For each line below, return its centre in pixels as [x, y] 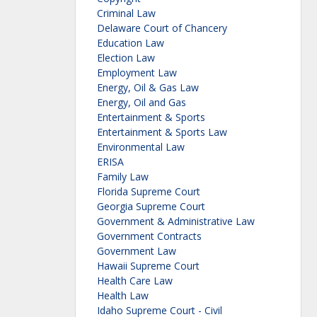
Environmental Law [141, 147]
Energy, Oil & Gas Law [148, 88]
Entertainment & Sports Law [162, 132]
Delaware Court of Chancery [162, 28]
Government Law [137, 251]
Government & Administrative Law [176, 221]
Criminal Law [126, 13]
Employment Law [137, 73]
